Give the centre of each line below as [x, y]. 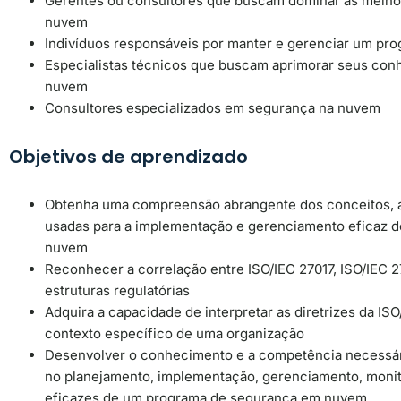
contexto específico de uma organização [175, 333]
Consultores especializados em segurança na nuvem [213, 107]
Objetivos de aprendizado [128, 156]
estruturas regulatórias [117, 290]
